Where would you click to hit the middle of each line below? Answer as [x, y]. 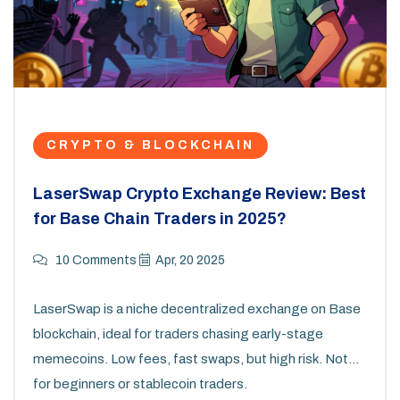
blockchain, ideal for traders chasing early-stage [178, 334]
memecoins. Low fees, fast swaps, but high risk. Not [191, 359]
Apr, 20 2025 [190, 261]
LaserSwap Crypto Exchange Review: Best [200, 194]
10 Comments [95, 261]
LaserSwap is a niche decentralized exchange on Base [197, 309]
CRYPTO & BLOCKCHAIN [150, 146]
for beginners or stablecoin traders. [140, 384]
